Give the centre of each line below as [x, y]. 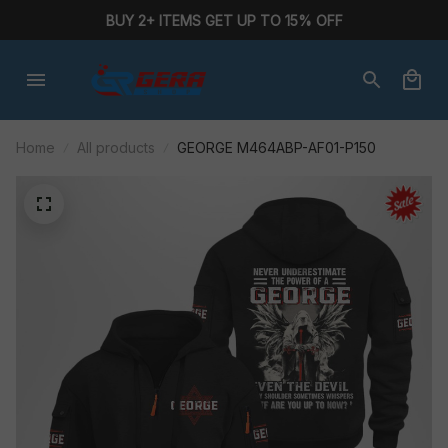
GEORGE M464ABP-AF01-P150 [276, 147]
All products [116, 147]
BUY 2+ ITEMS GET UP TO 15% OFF [224, 20]
